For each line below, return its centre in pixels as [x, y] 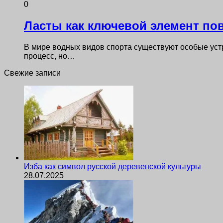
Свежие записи [32, 73]
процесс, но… [50, 56]
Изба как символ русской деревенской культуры [112, 166]
